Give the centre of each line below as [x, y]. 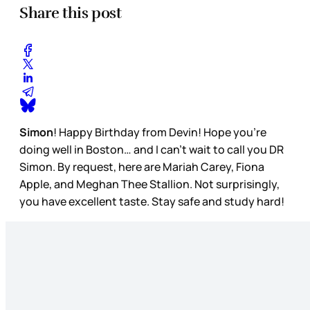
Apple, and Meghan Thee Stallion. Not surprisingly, [149, 184]
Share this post [71, 13]
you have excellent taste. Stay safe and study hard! [153, 201]
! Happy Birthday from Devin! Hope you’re [160, 132]
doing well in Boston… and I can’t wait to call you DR [152, 149]
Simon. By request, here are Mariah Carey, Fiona [142, 166]
